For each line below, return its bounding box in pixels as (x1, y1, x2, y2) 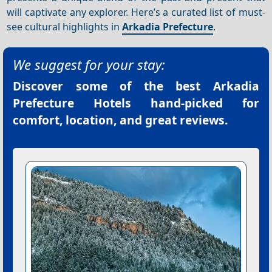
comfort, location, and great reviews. (13, 112, 228, 129)
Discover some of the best (13, 78, 213, 95)
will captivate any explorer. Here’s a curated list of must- (7, 5, 265, 19)
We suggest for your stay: (13, 55, 165, 75)
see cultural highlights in (7, 19, 123, 33)
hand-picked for (131, 95, 259, 112)
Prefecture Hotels (13, 95, 131, 112)
